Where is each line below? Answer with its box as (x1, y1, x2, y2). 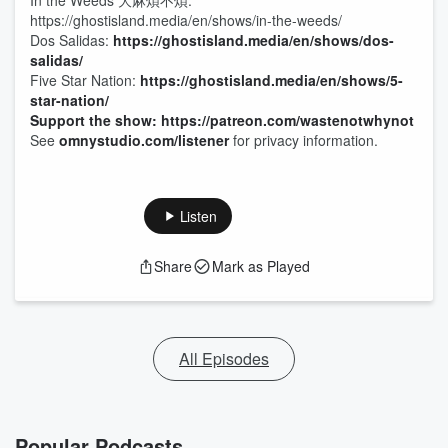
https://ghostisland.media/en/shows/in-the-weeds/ (30, 10, 342, 30)
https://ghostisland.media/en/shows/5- (140, 70, 403, 90)
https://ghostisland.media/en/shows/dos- (113, 30, 394, 50)
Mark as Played (212, 256, 310, 276)
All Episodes (179, 347, 269, 370)
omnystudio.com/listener (59, 130, 229, 150)
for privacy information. (229, 130, 378, 150)
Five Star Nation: (30, 70, 140, 90)
